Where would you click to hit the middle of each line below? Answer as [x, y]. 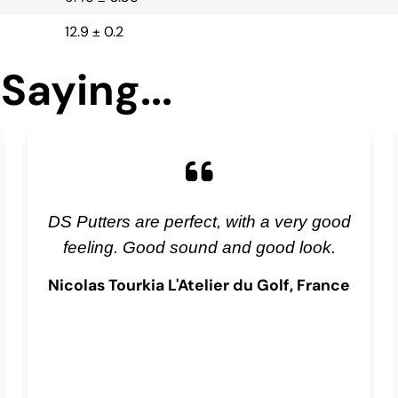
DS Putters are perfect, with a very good [199, 221]
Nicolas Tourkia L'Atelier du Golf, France [199, 285]
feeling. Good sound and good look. [199, 247]
